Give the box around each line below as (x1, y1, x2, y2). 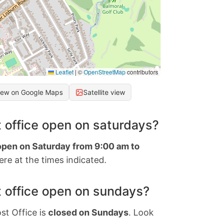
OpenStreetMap (84, 68, 126, 76)
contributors (126, 68, 158, 76)
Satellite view (83, 88, 125, 97)
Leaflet (54, 68, 73, 76)
